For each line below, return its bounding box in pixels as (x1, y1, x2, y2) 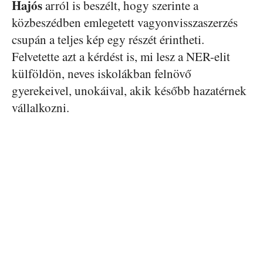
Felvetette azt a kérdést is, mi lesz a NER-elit (12, 48, 230, 65)
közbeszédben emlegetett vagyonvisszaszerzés (12, 14, 238, 31)
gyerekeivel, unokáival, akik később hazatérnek (12, 82, 247, 99)
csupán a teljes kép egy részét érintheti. (12, 31, 204, 48)
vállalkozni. (12, 99, 69, 116)
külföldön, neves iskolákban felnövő (12, 65, 191, 82)
